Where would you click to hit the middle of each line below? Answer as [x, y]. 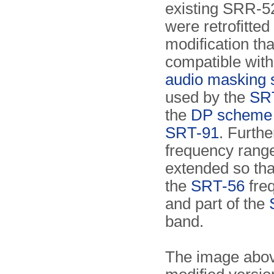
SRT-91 [192, 133]
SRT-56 [218, 186]
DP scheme [231, 115]
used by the [207, 97]
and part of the [217, 204]
